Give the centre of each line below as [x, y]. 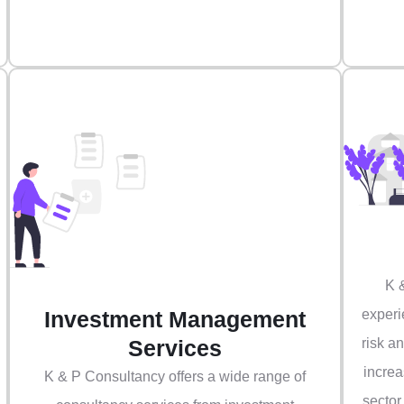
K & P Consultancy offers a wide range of [174, 377]
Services [174, 349]
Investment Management [174, 320]
